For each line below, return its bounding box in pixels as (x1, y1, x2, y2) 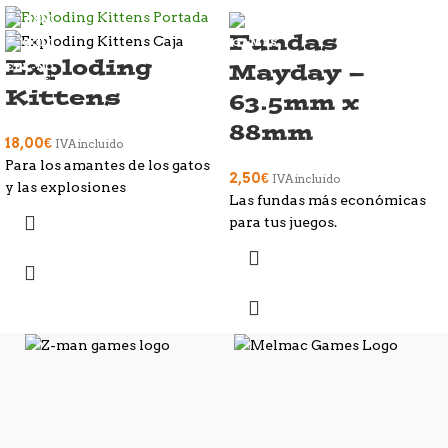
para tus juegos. (229, 213, 337, 230)
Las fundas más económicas (229, 191, 426, 208)
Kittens (5, 81, 121, 111)
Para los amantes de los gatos (5, 156, 210, 173)
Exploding (5, 51, 152, 81)
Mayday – (229, 56, 365, 86)
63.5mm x (229, 86, 359, 116)
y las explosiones (5, 178, 126, 195)
